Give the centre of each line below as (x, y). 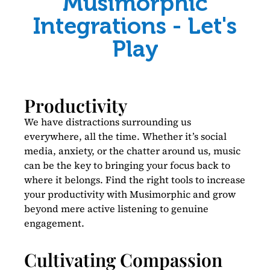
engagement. (54, 223)
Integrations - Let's (135, 26)
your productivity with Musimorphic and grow (130, 194)
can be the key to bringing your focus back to (127, 165)
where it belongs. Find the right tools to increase (135, 179)
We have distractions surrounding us (108, 121)
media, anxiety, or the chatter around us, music (132, 150)
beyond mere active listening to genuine (116, 208)
